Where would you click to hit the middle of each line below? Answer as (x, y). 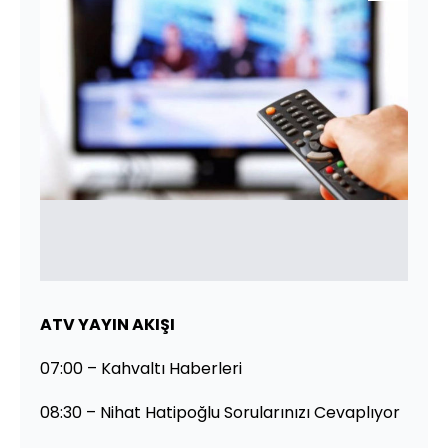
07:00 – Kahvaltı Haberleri (141, 368)
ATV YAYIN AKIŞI (107, 324)
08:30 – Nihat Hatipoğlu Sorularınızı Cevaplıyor (220, 412)
